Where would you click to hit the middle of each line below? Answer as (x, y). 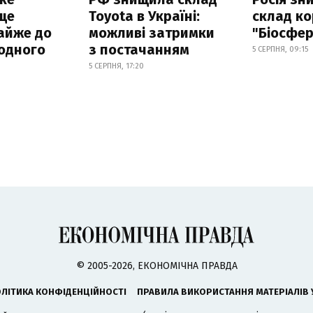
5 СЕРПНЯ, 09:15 (281, 50)
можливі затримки (151, 33)
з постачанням (139, 50)
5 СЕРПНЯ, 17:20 (116, 66)
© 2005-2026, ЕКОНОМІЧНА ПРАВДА (156, 266)
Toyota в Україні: (144, 16)
